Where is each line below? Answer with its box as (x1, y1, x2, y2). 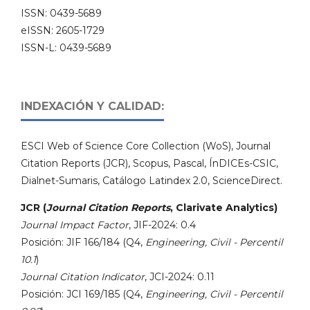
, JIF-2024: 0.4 (129, 219, 196, 231)
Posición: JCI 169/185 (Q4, (21, 288, 145, 300)
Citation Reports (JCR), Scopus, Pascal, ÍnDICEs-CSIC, (21, 157, 278, 170)
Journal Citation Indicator (21, 271, 145, 283)
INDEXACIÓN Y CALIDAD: (21, 100, 164, 113)
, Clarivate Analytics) (170, 201, 277, 214)
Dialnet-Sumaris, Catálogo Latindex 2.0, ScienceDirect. (21, 174, 282, 187)
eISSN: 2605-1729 (21, 24, 104, 37)
